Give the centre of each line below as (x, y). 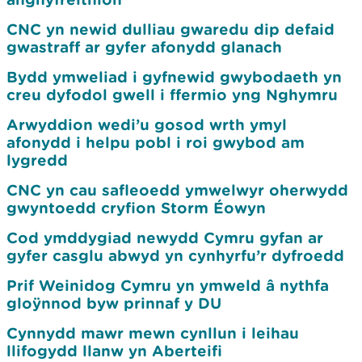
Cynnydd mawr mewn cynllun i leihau (153, 333)
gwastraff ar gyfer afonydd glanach (144, 47)
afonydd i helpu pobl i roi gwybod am (156, 142)
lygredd (37, 160)
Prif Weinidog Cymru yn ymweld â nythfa (168, 285)
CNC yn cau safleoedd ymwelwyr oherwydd (177, 190)
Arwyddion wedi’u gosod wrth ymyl (147, 124)
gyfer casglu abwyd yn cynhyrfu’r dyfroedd (175, 255)
